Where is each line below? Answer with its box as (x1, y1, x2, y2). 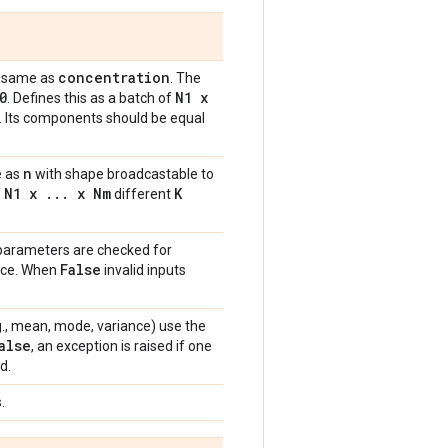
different (111, 186, 174, 202)
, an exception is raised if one (31, 338, 212, 354)
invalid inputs (101, 262, 186, 278)
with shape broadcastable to (32, 166, 214, 182)
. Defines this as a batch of (7, 90, 175, 106)
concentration (58, 68, 170, 87)
